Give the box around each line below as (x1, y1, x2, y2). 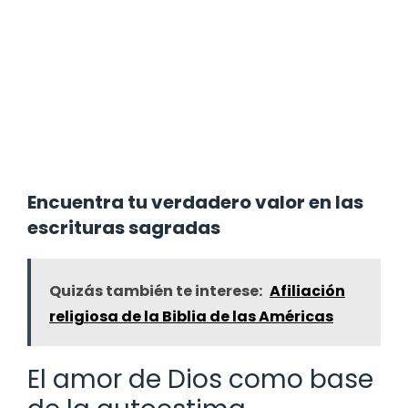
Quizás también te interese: (49, 280, 262, 302)
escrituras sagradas (27, 215, 220, 241)
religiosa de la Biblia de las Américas (49, 306, 333, 328)
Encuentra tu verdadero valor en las (27, 189, 363, 216)
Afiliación (270, 280, 345, 302)
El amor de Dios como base (27, 362, 373, 398)
